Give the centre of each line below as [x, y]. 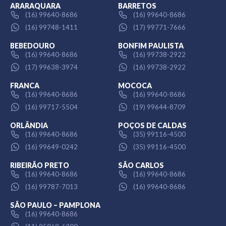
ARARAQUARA [35, 6]
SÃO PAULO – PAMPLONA [55, 205]
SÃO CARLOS [141, 165]
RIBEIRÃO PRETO [40, 165]
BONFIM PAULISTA [151, 46]
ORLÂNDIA [29, 126]
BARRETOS [137, 6]
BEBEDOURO [33, 46]
